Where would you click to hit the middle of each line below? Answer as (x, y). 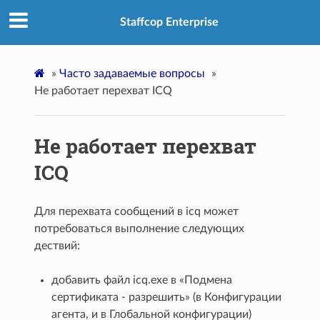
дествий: (57, 245)
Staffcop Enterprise (169, 22)
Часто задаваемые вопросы (132, 73)
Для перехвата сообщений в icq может (137, 211)
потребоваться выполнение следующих (140, 228)
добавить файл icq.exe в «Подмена (142, 280)
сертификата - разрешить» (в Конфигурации (167, 297)
